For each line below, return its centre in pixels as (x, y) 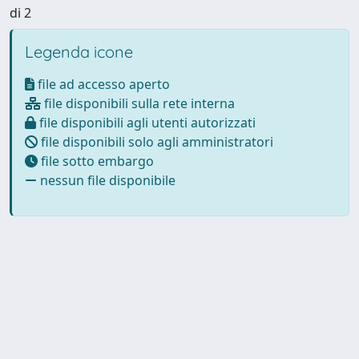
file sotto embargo (96, 161)
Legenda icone (79, 51)
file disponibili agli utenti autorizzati (146, 122)
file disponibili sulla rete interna (138, 103)
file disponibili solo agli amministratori (155, 141)
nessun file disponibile (106, 180)
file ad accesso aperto (102, 84)
